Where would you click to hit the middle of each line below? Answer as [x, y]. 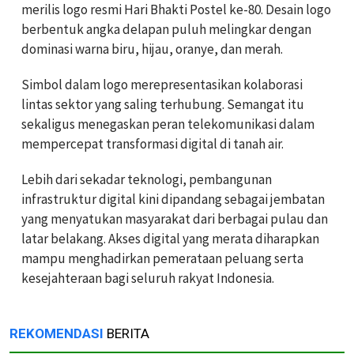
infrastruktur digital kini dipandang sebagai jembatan [173, 199]
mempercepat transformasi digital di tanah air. [153, 143]
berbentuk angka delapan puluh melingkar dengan [166, 29]
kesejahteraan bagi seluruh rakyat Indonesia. [148, 278]
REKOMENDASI [56, 333]
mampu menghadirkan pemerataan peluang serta [162, 258]
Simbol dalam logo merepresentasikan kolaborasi [162, 84]
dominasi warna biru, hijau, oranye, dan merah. [152, 49]
